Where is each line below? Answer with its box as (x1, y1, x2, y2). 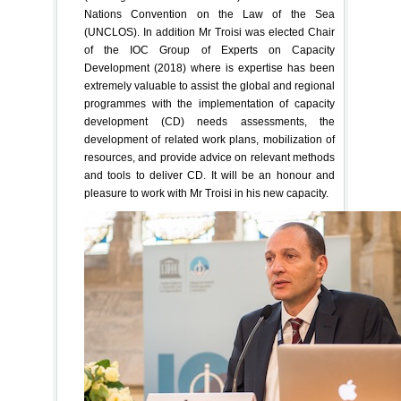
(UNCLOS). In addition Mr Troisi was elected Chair (84, 26, 335, 39)
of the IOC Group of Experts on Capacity (84, 44, 335, 57)
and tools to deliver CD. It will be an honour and (84, 169, 335, 183)
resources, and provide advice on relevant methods (84, 151, 335, 165)
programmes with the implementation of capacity (84, 98, 335, 111)
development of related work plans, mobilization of (84, 133, 335, 147)
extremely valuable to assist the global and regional (84, 80, 335, 93)
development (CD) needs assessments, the (84, 115, 335, 129)
